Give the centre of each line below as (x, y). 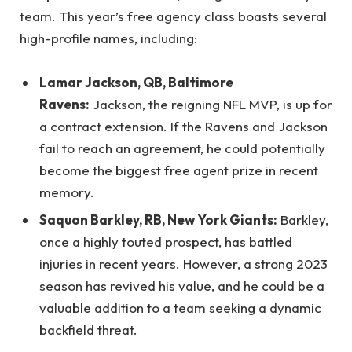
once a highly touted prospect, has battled (166, 242)
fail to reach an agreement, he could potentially (182, 148)
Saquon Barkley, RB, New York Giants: (158, 220)
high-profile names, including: (108, 38)
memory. (67, 192)
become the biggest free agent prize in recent (179, 170)
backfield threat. (88, 330)
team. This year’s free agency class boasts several (173, 16)
